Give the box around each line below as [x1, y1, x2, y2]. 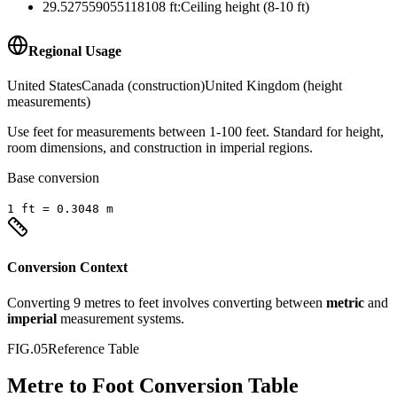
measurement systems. [60, 310, 184, 326]
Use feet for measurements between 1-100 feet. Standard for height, [7, 124, 384, 139]
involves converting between [159, 294, 323, 310]
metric [326, 294, 364, 310]
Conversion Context [7, 260, 128, 276]
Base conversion [7, 170, 99, 185]
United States [7, 78, 82, 93]
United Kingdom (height [205, 78, 342, 93]
